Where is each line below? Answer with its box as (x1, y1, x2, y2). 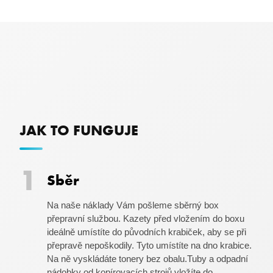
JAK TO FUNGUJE (19, 121, 138, 139)
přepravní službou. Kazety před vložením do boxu (46, 214, 244, 224)
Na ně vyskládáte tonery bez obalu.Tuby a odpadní (46, 254, 248, 264)
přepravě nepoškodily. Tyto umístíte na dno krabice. (46, 241, 252, 250)
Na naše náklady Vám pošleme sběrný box (46, 200, 219, 210)
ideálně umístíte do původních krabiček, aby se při (46, 227, 246, 237)
